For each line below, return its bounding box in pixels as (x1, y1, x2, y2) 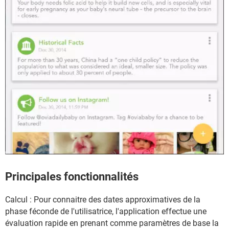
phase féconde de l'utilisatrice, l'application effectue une (5, 206, 207, 216)
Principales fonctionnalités (5, 170, 139, 183)
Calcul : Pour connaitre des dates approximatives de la (5, 194, 200, 204)
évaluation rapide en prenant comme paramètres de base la (5, 218, 219, 228)
